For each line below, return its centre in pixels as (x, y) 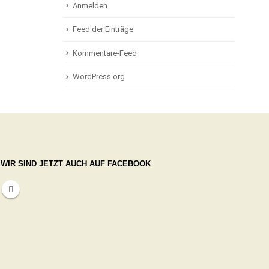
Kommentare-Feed (105, 53)
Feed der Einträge (103, 29)
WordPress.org (99, 77)
